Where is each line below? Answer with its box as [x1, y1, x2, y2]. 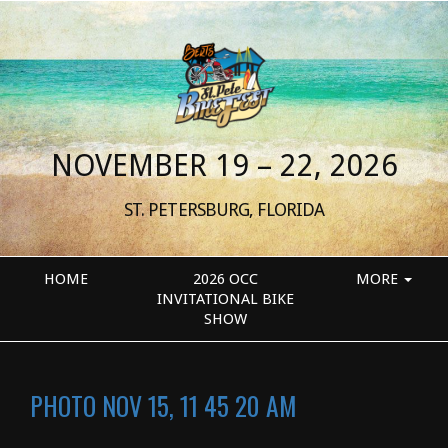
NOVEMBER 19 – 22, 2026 [50, 148, 398, 183]
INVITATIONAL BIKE [156, 290, 294, 308]
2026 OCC [192, 270, 258, 288]
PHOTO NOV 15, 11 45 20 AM [30, 386, 297, 424]
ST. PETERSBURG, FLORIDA [123, 199, 325, 220]
